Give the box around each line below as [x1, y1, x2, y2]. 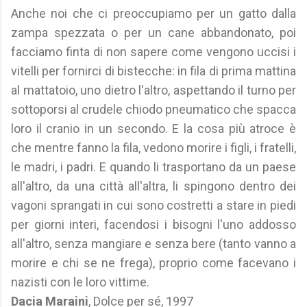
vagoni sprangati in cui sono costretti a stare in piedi [11, 198, 296, 212]
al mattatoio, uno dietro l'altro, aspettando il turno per [11, 83, 296, 97]
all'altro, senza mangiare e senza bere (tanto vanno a [11, 236, 296, 251]
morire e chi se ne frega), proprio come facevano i [11, 256, 296, 270]
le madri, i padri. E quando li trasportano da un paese [11, 160, 296, 174]
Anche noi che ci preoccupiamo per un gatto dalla [11, 6, 296, 21]
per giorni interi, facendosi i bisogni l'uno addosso [11, 217, 296, 232]
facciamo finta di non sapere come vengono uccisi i [11, 45, 296, 59]
